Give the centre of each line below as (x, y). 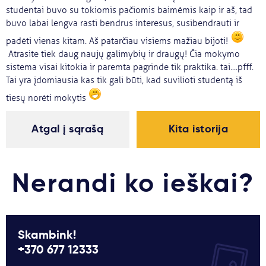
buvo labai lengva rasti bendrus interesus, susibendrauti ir (123, 23)
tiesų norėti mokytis (47, 98)
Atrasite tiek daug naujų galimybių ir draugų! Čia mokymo (123, 54)
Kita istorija (198, 129)
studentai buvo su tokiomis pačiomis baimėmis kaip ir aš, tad (129, 10)
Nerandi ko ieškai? (133, 182)
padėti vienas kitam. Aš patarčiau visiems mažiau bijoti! (118, 41)
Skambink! (47, 234)
